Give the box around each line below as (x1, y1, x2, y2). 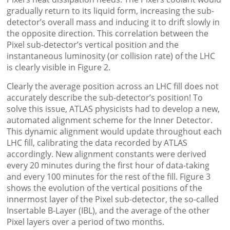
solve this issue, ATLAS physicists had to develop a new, (7, 103, 220, 115)
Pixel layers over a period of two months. (7, 216, 165, 228)
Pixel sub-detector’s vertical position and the (7, 39, 179, 51)
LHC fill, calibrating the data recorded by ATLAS (7, 137, 188, 149)
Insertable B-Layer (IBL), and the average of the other (7, 205, 210, 217)
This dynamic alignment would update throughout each (7, 126, 222, 138)
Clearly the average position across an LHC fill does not (7, 81, 219, 92)
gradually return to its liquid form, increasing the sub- (7, 5, 215, 17)
